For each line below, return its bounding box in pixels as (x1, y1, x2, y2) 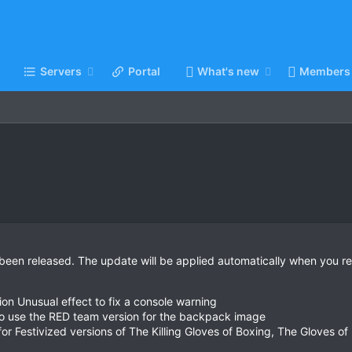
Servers (40, 64, 82, 79)
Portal (127, 64, 160, 79)
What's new (196, 64, 259, 79)
